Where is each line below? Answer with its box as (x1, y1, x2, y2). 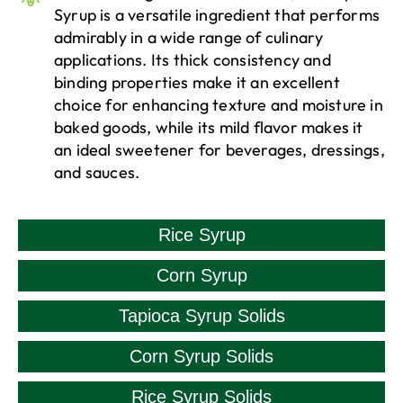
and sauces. (54, 162, 140, 184)
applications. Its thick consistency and (54, 49, 331, 71)
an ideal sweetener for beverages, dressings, (54, 139, 385, 161)
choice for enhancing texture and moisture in (54, 94, 383, 116)
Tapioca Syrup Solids (118, 306, 285, 327)
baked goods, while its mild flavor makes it (54, 117, 363, 139)
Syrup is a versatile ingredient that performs (54, 4, 381, 26)
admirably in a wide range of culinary (54, 27, 324, 49)
